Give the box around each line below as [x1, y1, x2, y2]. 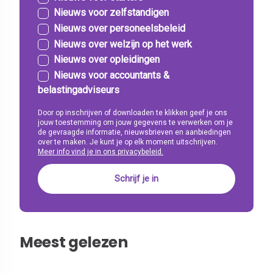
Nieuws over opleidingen [54, 54, 160, 66]
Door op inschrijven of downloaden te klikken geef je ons [38, 108, 227, 118]
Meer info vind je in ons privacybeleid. [38, 147, 163, 157]
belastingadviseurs [38, 83, 119, 96]
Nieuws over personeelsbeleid [54, 23, 185, 35]
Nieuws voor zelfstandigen [54, 7, 169, 19]
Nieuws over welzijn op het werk [54, 38, 192, 50]
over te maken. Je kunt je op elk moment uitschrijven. [38, 138, 218, 147]
